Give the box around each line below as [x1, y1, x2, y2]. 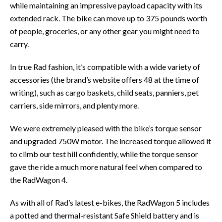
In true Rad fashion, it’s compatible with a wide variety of [10, 61, 200, 71]
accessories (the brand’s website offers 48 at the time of [10, 74, 199, 84]
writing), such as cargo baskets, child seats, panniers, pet [10, 87, 199, 97]
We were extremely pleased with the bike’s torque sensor [10, 123, 202, 133]
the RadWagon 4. [10, 174, 67, 184]
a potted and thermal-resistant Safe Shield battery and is [10, 210, 199, 220]
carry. [10, 39, 29, 49]
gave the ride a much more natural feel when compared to [10, 162, 202, 171]
